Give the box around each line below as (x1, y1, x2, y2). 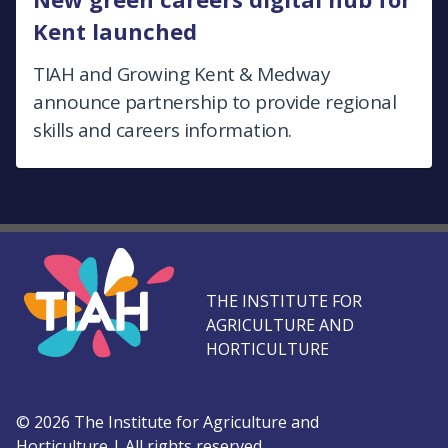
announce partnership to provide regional (33, 88, 396, 115)
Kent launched (33, 15, 197, 46)
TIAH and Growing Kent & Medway (33, 60, 330, 87)
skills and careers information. (33, 116, 292, 143)
